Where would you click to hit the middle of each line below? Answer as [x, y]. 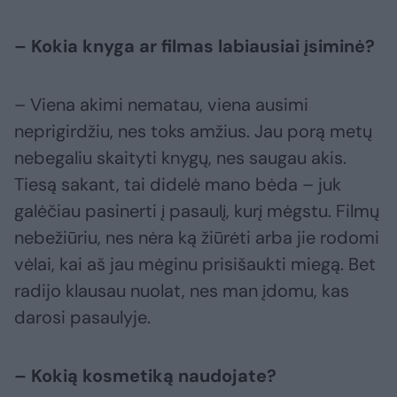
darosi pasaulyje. [82, 317]
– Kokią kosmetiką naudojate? [145, 375]
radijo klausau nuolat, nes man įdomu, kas [182, 290]
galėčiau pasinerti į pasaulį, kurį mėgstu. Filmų [197, 210]
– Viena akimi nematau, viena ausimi [161, 104]
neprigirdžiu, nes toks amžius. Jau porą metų [193, 131]
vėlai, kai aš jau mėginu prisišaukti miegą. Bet [195, 264]
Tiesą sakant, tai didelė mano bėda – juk [178, 184]
